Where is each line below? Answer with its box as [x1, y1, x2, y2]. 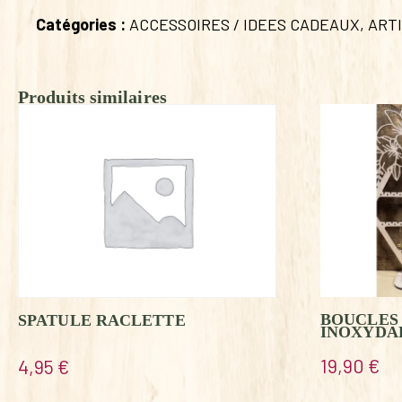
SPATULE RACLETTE [18, 310, 186, 329]
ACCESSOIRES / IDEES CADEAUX [129, 13, 360, 34]
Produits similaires [18, 86, 167, 107]
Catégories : [36, 13, 129, 34]
